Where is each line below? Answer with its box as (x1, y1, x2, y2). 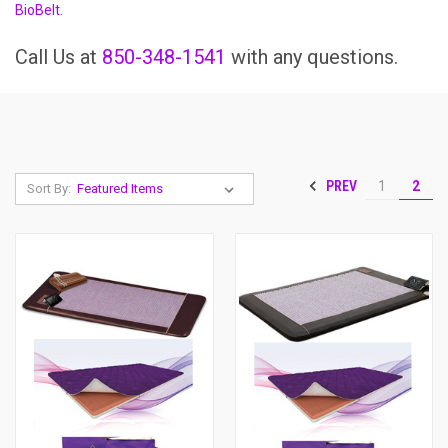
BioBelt (15, 2, 60, 18)
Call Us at (15, 45, 102, 69)
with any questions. (226, 45, 398, 69)
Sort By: (26, 181, 71, 196)
